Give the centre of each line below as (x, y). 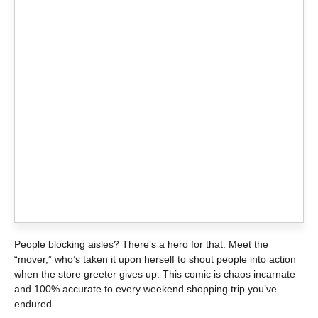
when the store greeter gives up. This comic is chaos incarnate (155, 274)
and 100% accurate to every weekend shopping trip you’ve (146, 289)
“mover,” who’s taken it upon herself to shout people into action (155, 259)
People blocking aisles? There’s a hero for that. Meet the (141, 245)
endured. (34, 304)
